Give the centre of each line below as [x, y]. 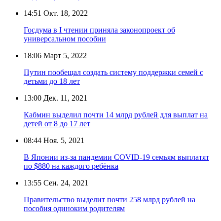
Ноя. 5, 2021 [63, 140]
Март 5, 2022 [64, 55]
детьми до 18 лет [52, 81]
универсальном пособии [65, 38]
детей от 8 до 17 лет [57, 123]
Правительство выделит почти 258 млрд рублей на [110, 199]
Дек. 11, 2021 [64, 98]
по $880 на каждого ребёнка [71, 166]
